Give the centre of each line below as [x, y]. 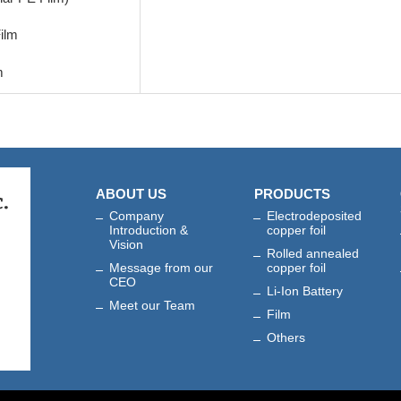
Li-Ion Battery [305, 291]
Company [136, 216]
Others [286, 338]
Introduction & [148, 230]
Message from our [161, 268]
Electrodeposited [315, 216]
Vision [126, 245]
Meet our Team [152, 306]
